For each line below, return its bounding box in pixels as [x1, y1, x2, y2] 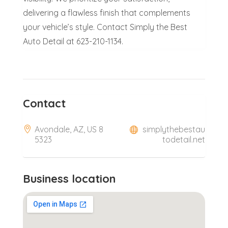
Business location [22, 171, 116, 186]
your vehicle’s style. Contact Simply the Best [22, 21, 187, 32]
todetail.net [162, 134, 206, 145]
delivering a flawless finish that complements [22, 7, 190, 18]
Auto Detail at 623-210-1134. [22, 36, 123, 46]
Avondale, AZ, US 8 [34, 124, 103, 134]
